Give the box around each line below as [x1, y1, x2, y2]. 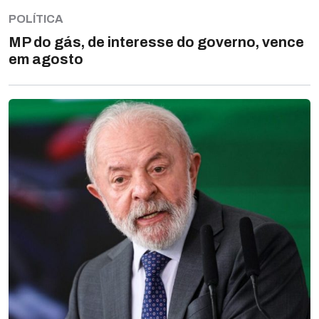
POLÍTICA [9, 12, 63, 25]
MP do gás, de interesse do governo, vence [9, 33, 304, 50]
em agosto [9, 51, 83, 67]
